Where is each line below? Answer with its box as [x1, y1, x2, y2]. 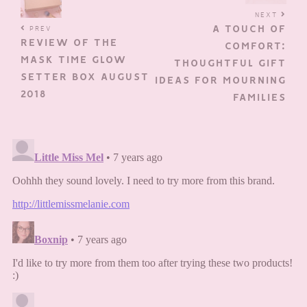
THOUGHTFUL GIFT [174, 57, 286, 71]
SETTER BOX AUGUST [21, 71, 149, 84]
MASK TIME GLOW [21, 53, 127, 67]
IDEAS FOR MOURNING [155, 74, 286, 88]
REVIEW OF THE [21, 36, 118, 50]
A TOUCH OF [212, 23, 286, 36]
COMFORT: [225, 40, 286, 53]
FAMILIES [233, 91, 286, 105]
